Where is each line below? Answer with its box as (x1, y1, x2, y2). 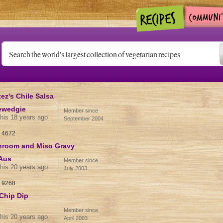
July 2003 (63, 165, 87, 171)
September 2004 (63, 115, 104, 121)
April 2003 (63, 215, 88, 221)
